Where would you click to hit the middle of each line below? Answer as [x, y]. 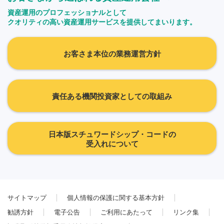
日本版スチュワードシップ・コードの [112, 134]
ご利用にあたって [126, 212]
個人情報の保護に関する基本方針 [116, 198]
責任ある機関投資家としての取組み [112, 96]
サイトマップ [27, 198]
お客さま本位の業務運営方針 [112, 54]
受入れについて [112, 143]
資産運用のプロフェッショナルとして [67, 13]
